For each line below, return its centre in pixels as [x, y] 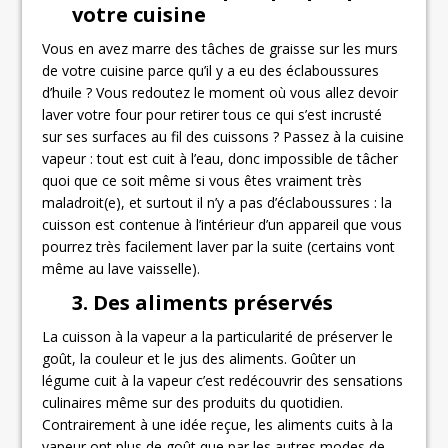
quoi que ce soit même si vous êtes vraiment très [202, 181]
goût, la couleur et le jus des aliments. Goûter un [199, 359]
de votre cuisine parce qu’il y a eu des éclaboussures [211, 71]
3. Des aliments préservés [203, 303]
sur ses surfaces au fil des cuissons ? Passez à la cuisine [223, 137]
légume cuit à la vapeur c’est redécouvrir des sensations [223, 381]
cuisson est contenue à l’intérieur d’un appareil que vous [222, 225]
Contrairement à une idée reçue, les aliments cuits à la [218, 425]
